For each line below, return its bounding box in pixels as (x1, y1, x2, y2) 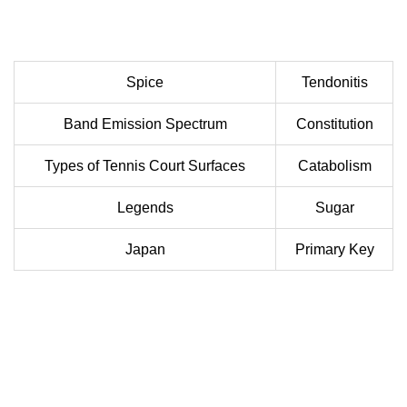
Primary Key (294, 242, 374, 258)
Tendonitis (301, 74, 368, 91)
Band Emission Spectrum (63, 116, 227, 133)
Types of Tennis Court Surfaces (45, 158, 245, 174)
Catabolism (297, 158, 372, 174)
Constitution (295, 116, 373, 133)
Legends (116, 200, 174, 216)
